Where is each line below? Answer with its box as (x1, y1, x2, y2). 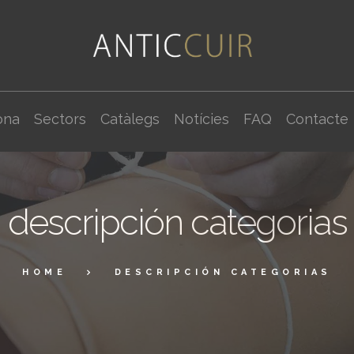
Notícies (173, 111, 229, 128)
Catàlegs (100, 111, 160, 128)
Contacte (285, 111, 348, 128)
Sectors (33, 111, 86, 128)
